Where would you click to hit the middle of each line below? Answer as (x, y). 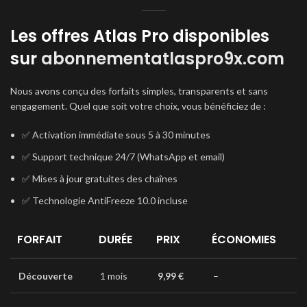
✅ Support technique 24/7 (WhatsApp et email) (123, 157)
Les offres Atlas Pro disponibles (140, 36)
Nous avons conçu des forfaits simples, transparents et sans (139, 91)
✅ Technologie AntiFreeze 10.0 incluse (105, 200)
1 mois (114, 276)
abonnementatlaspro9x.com (163, 59)
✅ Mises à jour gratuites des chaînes (100, 179)
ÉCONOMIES (244, 240)
